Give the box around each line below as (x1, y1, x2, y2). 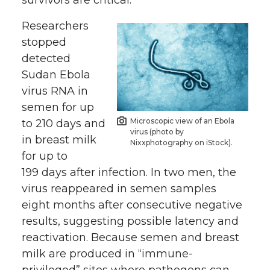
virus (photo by (130, 127, 184, 137)
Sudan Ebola (22, 68, 90, 82)
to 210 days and (22, 117, 105, 131)
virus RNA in (22, 84, 88, 98)
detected (22, 52, 71, 66)
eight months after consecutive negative (22, 198, 242, 212)
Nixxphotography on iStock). (130, 138, 233, 148)
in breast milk (22, 133, 96, 147)
